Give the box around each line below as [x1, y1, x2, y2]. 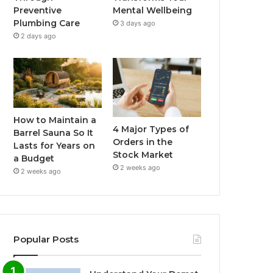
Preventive [13, 5, 62, 16]
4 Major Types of [113, 124, 190, 135]
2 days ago [21, 32, 57, 41]
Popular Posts [13, 233, 79, 246]
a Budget [13, 153, 55, 165]
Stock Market [113, 149, 174, 161]
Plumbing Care [13, 18, 80, 29]
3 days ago [120, 19, 156, 28]
